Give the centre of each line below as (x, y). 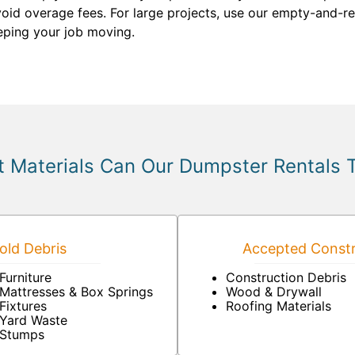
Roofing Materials (279, 306)
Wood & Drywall (274, 292)
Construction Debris (286, 277)
